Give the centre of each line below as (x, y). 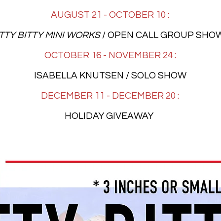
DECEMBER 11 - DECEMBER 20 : (110, 95)
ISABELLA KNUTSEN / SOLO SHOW (110, 75)
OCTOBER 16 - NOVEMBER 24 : (110, 55)
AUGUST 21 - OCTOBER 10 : (110, 15)
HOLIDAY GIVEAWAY (110, 116)
